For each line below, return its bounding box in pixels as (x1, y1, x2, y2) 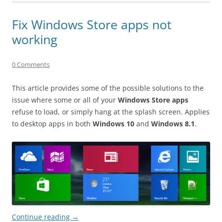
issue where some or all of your (12, 95, 118, 105)
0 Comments (12, 59, 50, 69)
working (12, 30, 57, 48)
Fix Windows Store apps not (12, 15, 171, 33)
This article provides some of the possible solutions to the (12, 83, 204, 93)
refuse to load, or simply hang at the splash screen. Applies (12, 107, 210, 116)
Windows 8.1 (151, 118, 195, 128)
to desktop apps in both (12, 118, 93, 128)
